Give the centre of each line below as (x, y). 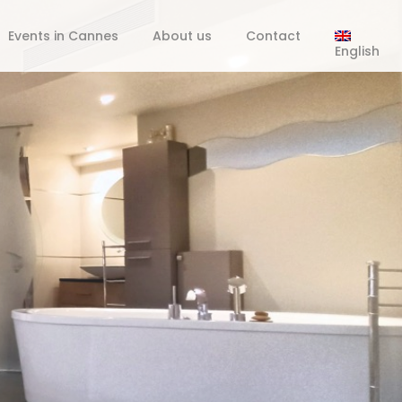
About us (182, 35)
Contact (273, 35)
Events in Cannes (63, 35)
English (357, 51)
